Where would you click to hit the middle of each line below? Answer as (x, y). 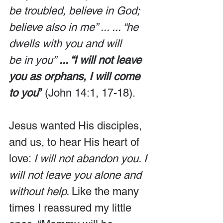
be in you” (33, 60)
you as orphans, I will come (76, 76)
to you (24, 93)
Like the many (107, 191)
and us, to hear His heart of (76, 142)
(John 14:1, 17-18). (89, 93)
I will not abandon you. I (92, 159)
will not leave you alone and (77, 175)
